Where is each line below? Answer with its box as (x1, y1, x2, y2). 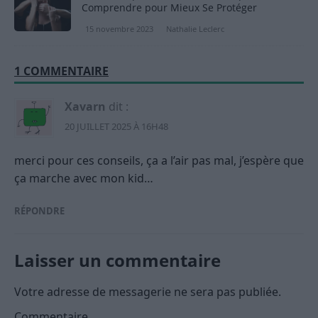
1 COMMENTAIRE (14, 62, 109, 79)
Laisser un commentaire (14, 248, 221, 272)
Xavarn (65, 98, 106, 114)
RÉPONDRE (14, 204, 65, 217)
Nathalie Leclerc (166, 23, 224, 34)
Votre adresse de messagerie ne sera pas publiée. (14, 283, 281, 300)
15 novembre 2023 (85, 23, 153, 34)
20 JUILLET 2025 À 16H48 (65, 119, 168, 133)
